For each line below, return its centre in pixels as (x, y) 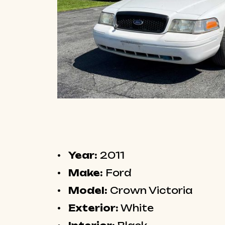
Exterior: (93, 208)
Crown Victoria (151, 191)
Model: (88, 191)
